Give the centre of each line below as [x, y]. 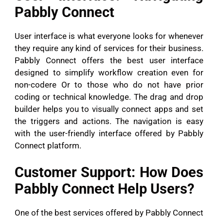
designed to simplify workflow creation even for [109, 72]
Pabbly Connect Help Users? [104, 189]
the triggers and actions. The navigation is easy [109, 121]
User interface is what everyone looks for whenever [109, 36]
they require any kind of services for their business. [109, 48]
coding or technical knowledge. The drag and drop [109, 97]
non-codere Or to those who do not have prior [109, 84]
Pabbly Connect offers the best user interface [109, 60]
